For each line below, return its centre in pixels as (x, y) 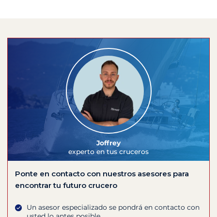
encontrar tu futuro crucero (66, 186)
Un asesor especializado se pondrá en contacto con (113, 208)
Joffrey (108, 143)
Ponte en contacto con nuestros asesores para (102, 174)
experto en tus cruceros (108, 152)
